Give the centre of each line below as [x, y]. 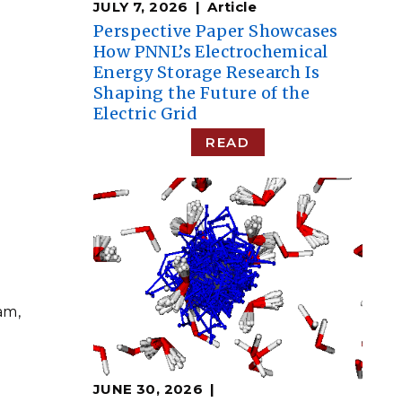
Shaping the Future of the [201, 93]
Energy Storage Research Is [207, 72]
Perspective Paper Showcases [216, 31]
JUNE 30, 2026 [149, 389]
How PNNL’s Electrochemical [211, 52]
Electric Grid [146, 114]
